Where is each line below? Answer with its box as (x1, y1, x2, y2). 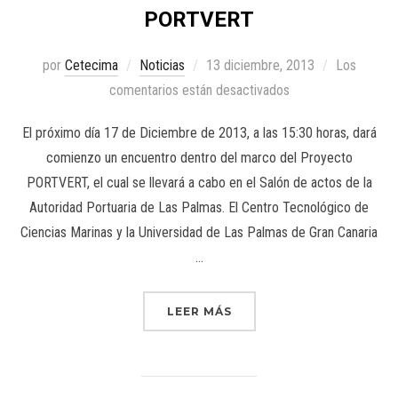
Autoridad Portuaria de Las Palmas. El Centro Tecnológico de (29, 198, 369, 216)
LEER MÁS (166, 304, 232, 318)
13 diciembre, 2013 (205, 56, 314, 74)
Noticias (139, 56, 185, 74)
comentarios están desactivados (108, 81, 290, 99)
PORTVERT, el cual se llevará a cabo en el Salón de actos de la (26, 173, 372, 191)
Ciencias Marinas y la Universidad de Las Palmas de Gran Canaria (20, 223, 378, 241)
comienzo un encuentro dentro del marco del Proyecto (45, 148, 353, 166)
